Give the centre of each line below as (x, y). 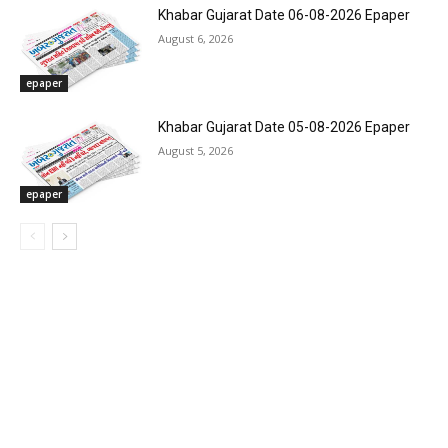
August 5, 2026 (196, 150)
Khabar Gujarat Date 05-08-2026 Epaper (284, 126)
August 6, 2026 (196, 39)
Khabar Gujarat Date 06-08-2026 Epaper (284, 15)
